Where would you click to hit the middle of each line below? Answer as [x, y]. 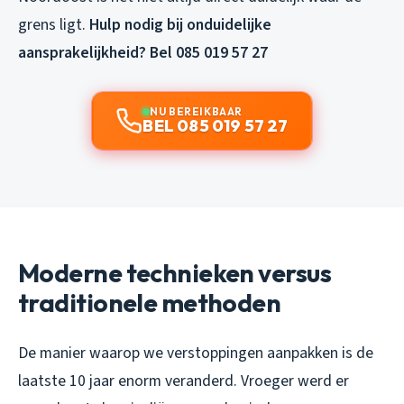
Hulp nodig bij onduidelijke [180, 24]
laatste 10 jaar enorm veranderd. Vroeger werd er [184, 381]
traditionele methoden [150, 302]
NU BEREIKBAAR [196, 111]
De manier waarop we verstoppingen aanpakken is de [196, 353]
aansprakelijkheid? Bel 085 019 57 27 [143, 52]
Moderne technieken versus [175, 272]
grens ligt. [54, 24]
